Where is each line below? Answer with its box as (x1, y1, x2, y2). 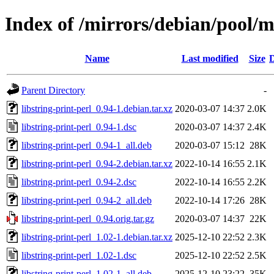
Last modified (181, 53, 239, 64)
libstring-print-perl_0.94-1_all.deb (21, 139, 152, 150)
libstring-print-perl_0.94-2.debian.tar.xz (21, 158, 172, 169)
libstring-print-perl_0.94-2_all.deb (21, 194, 152, 206)
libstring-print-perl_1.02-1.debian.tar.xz (21, 231, 172, 242)
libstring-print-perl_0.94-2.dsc (21, 176, 136, 187)
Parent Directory (21, 84, 85, 95)
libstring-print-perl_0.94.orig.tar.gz (21, 213, 154, 224)
